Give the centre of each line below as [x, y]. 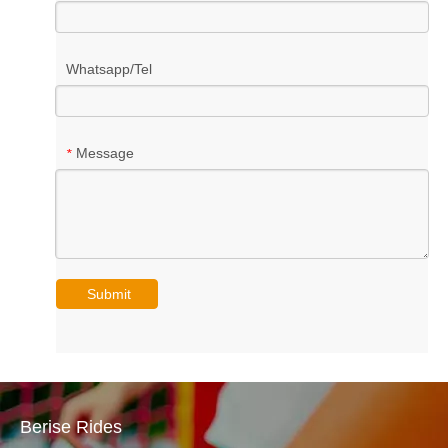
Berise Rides [71, 427]
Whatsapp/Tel [109, 69]
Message [105, 153]
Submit [109, 294]
